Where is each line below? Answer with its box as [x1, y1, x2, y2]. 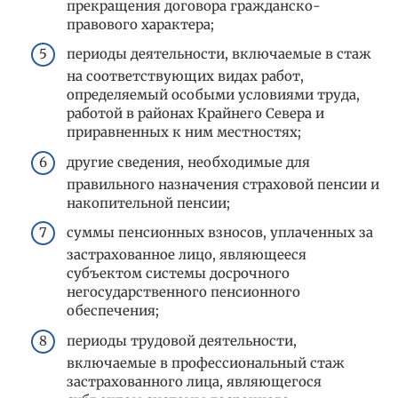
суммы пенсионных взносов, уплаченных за [67, 224, 373, 242]
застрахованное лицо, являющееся [67, 246, 306, 264]
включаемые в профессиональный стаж [67, 354, 345, 371]
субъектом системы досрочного [67, 265, 290, 283]
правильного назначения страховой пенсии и [67, 175, 379, 193]
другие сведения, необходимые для [67, 153, 310, 171]
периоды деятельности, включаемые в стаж [67, 45, 371, 63]
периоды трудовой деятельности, [67, 331, 297, 349]
